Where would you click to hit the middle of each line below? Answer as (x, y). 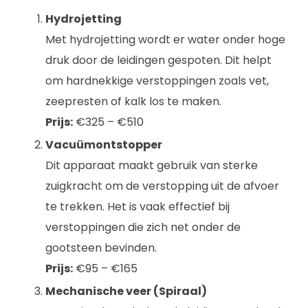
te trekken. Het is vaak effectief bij (137, 207)
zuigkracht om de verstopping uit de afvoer (162, 186)
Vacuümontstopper (104, 145)
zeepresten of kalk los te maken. (133, 101)
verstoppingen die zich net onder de (143, 227)
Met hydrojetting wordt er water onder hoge (165, 40)
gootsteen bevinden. (101, 248)
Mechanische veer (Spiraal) (126, 291)
